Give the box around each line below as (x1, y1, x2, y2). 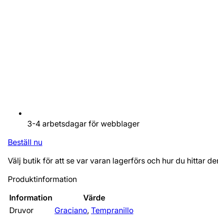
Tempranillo (91, 205, 133, 216)
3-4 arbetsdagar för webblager (27, 119, 140, 129)
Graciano (54, 205, 87, 216)
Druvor (9, 205, 34, 216)
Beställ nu (8, 137, 42, 147)
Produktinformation (8, 174, 77, 184)
